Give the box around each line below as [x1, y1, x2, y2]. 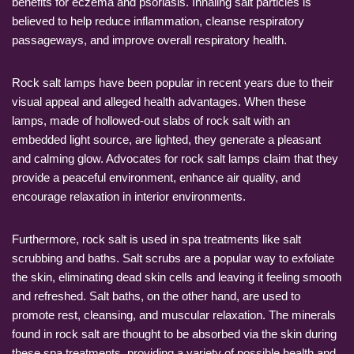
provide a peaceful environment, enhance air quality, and [12, 170, 300, 184]
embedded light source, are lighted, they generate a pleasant [12, 132, 321, 146]
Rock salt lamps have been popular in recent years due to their [12, 75, 333, 89]
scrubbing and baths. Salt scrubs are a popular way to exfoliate [12, 250, 334, 265]
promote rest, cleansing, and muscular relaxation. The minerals [12, 307, 336, 322]
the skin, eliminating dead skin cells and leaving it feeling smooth [12, 269, 341, 284]
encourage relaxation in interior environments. [12, 189, 246, 203]
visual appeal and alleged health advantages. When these [12, 94, 306, 108]
